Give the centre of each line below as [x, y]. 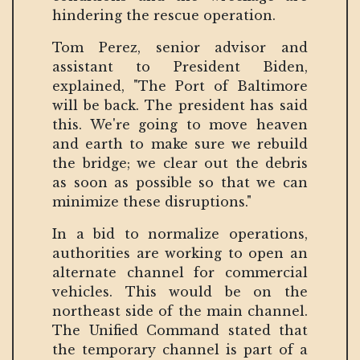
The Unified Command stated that [180, 330]
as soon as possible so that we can [180, 182]
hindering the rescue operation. [166, 15]
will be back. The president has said [180, 105]
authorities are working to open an [180, 253]
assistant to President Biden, [180, 66]
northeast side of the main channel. [180, 311]
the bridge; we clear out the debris [180, 163]
